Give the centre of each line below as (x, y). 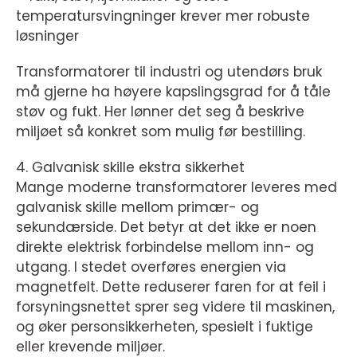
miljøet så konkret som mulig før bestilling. (161, 132)
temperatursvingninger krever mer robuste (163, 16)
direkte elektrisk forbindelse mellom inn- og (165, 247)
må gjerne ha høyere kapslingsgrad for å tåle (173, 92)
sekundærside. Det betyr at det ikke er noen (166, 228)
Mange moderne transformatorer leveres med (177, 188)
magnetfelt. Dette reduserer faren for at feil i (171, 287)
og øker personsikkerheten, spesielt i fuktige (165, 327)
